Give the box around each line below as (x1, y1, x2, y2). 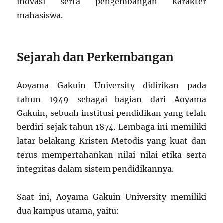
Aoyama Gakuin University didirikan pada (17, 80, 206, 91)
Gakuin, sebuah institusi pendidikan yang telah (17, 108, 206, 118)
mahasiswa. (17, 10, 63, 21)
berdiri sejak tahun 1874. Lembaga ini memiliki (17, 122, 206, 132)
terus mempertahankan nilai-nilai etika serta (17, 150, 206, 160)
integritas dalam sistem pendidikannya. (17, 164, 174, 174)
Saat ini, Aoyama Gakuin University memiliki (17, 192, 206, 202)
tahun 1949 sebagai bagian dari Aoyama (17, 94, 206, 105)
